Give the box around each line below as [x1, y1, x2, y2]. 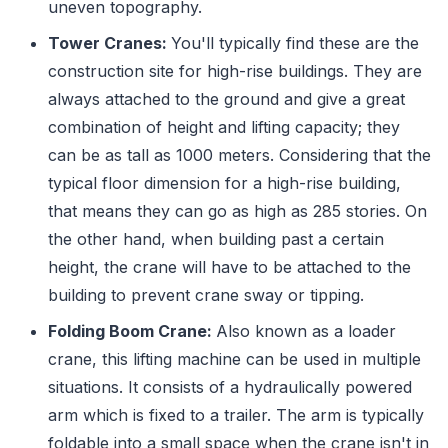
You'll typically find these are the [171, 33, 419, 53]
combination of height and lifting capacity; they [48, 117, 400, 137]
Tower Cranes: [48, 33, 171, 53]
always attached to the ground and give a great [48, 89, 405, 109]
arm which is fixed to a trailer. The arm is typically [48, 405, 424, 425]
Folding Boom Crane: [48, 321, 216, 341]
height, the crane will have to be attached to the [48, 257, 411, 277]
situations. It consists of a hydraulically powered [48, 377, 412, 397]
